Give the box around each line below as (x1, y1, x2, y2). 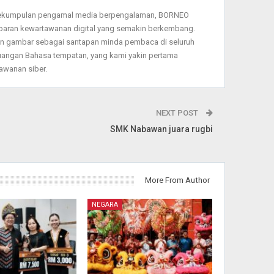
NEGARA (91, 201, 118, 209)
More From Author (145, 176, 210, 185)
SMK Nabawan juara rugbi (110, 124, 213, 135)
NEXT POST (156, 108, 201, 118)
